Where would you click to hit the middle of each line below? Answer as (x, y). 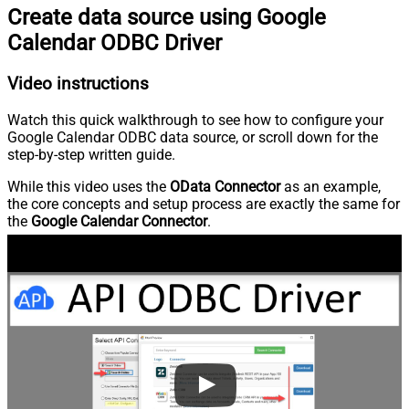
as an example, (330, 186)
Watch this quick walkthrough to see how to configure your (195, 120)
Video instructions (78, 84)
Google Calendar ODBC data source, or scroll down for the (193, 137)
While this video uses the (89, 186)
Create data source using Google (167, 18)
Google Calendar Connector (119, 221)
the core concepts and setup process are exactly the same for (204, 204)
